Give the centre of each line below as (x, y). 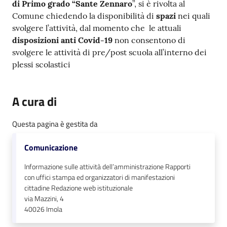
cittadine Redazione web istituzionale (79, 188)
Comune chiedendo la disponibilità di (84, 15)
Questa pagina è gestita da (55, 124)
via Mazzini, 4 (44, 198)
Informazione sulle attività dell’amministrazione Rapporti (107, 166)
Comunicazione (51, 147)
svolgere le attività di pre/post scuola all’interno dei (109, 52)
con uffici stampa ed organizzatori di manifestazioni (100, 177)
